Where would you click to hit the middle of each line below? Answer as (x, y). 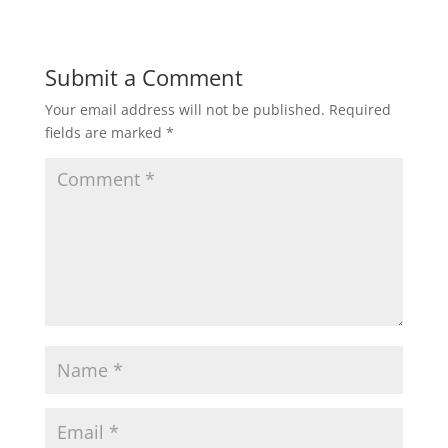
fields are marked (105, 133)
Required (359, 110)
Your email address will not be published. (184, 110)
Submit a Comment (143, 77)
